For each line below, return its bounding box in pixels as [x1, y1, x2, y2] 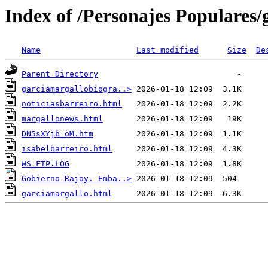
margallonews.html [22, 114, 103, 124]
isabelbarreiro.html [22, 144, 112, 154]
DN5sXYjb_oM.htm [22, 129, 93, 139]
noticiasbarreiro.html [22, 99, 122, 109]
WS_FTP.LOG [22, 159, 69, 169]
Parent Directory [22, 69, 98, 79]
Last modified [136, 45, 199, 55]
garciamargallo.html [22, 189, 112, 199]
